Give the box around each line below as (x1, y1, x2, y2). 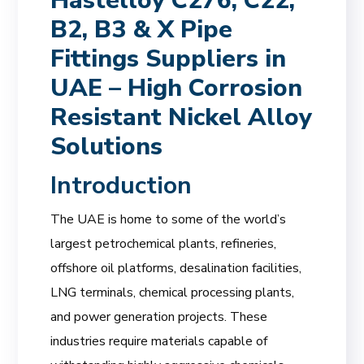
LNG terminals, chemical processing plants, (50, 283, 295, 301)
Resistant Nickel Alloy (50, 100, 313, 134)
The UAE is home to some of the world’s (50, 210, 287, 228)
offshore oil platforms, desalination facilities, (50, 258, 302, 277)
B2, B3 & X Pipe (50, 12, 233, 46)
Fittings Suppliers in (50, 41, 287, 76)
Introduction (50, 168, 193, 202)
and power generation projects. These (50, 307, 268, 326)
